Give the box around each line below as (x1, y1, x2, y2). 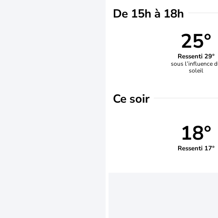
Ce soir (113, 91, 149, 107)
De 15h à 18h (113, 6, 184, 21)
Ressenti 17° (177, 144, 215, 153)
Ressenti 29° (177, 52, 215, 61)
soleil (188, 66, 203, 74)
